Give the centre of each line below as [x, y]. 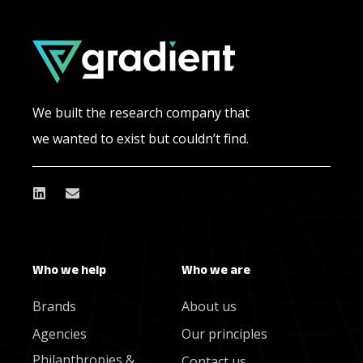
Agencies [60, 333]
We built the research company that [141, 112]
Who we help [69, 269]
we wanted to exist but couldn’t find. [141, 138]
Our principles [224, 333]
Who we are [216, 269]
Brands [54, 306]
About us [209, 306]
